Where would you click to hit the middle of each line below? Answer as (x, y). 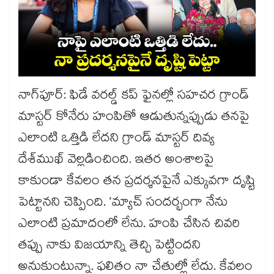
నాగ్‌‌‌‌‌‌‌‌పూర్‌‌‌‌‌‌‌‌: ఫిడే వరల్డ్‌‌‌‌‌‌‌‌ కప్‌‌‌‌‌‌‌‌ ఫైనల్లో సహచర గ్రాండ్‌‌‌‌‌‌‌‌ (134, 97)
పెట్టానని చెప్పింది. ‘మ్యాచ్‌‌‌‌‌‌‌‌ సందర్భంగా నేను (123, 204)
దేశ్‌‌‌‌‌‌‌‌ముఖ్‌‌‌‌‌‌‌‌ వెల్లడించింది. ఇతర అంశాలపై (116, 161)
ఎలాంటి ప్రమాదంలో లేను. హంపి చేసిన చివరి (129, 225)
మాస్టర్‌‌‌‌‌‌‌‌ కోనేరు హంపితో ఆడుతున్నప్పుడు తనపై (134, 118)
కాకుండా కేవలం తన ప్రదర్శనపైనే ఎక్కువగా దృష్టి (137, 183)
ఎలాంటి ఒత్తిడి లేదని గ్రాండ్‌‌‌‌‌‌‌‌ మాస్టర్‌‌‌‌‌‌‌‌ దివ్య (117, 140)
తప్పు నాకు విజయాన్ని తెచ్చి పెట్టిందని (109, 247)
